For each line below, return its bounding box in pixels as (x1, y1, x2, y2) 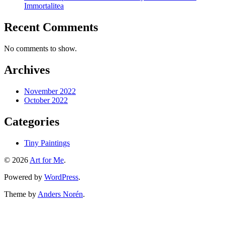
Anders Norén (38, 189, 83, 198)
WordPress (44, 172, 78, 181)
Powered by (4, 172, 44, 181)
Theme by (4, 189, 38, 198)
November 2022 (24, 86, 76, 95)
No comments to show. (4, 44, 77, 53)
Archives (4, 63, 50, 77)
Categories (4, 115, 59, 128)
